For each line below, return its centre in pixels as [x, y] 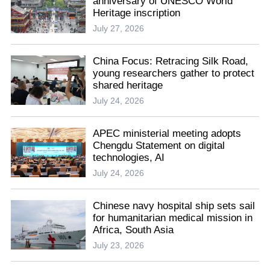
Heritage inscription [137, 13]
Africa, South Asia [133, 230]
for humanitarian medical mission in [173, 218]
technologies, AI [129, 158]
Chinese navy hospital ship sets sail [174, 206]
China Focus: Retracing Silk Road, [171, 61]
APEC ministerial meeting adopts [167, 134]
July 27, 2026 [119, 29]
